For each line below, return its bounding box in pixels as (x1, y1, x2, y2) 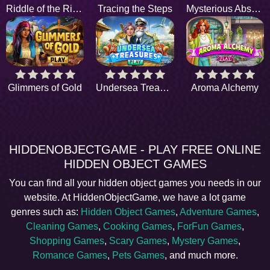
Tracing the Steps (97, 3, 172, 14)
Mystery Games (172, 236, 238, 246)
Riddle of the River (72, 3, 82, 14)
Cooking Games (103, 221, 172, 232)
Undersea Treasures (160, 83, 170, 93)
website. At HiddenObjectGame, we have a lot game (24, 192, 246, 203)
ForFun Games (177, 221, 242, 232)
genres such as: (11, 207, 81, 218)
